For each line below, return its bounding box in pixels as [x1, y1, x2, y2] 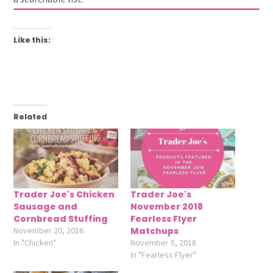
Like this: [13, 35, 51, 46]
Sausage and [13, 200, 78, 213]
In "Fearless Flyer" [130, 249, 196, 262]
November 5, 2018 [130, 237, 196, 250]
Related [13, 112, 48, 122]
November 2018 [130, 200, 203, 213]
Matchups [130, 225, 179, 238]
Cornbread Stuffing [13, 213, 108, 225]
